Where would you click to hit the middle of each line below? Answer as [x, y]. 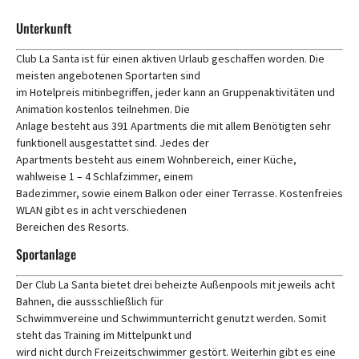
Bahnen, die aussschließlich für [90, 302]
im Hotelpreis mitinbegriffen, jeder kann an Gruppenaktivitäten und [175, 92]
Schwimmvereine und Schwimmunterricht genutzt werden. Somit [171, 319]
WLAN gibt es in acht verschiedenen [101, 210]
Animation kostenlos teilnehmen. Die [103, 109]
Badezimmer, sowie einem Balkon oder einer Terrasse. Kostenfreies [179, 193]
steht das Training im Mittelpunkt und [104, 335]
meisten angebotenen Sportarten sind [108, 75]
